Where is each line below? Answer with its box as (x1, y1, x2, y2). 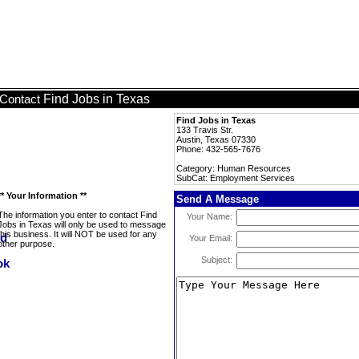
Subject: (201, 255, 232, 264)
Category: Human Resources (176, 163, 291, 173)
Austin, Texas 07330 (176, 135, 256, 144)
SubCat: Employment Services (176, 173, 295, 183)
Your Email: (189, 233, 232, 243)
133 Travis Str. (176, 125, 233, 135)
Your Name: (187, 212, 232, 221)
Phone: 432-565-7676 (176, 144, 260, 154)
